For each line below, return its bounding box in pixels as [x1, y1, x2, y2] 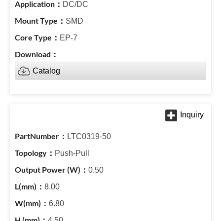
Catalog [33, 67, 60, 75]
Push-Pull [55, 149, 89, 157]
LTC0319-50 [67, 132, 111, 141]
